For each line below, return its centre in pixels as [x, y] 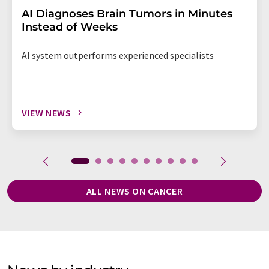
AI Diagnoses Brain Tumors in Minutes [127, 14]
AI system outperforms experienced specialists [118, 55]
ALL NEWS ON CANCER [134, 191]
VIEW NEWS [47, 113]
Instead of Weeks [70, 27]
